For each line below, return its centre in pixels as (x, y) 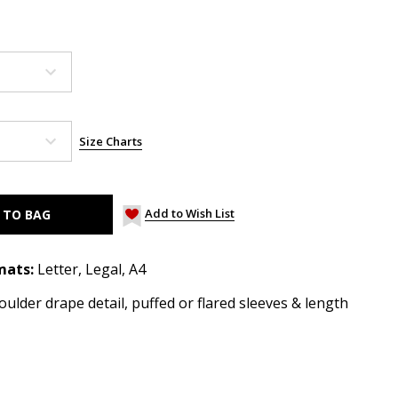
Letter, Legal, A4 (92, 269)
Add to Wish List (190, 213)
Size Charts (111, 141)
